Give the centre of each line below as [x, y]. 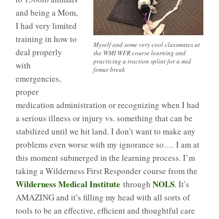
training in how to [46, 39]
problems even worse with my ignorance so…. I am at [108, 144]
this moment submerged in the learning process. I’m [105, 157]
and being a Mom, [47, 12]
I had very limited [46, 25]
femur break [109, 69]
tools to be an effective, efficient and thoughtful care [105, 210]
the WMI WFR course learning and [140, 53]
